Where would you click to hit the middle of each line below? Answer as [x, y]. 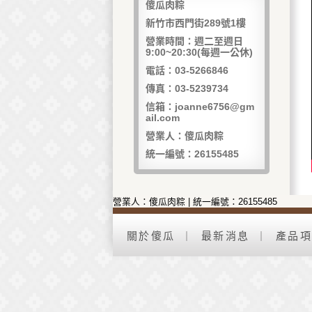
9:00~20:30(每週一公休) [199, 52]
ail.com [163, 118]
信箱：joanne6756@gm [200, 107]
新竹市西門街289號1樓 [196, 23]
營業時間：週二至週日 [201, 41]
